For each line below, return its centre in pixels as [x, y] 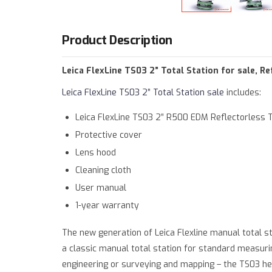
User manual [101, 188]
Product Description [117, 40]
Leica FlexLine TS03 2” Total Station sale [143, 93]
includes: [243, 93]
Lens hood [96, 152]
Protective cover [109, 135]
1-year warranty [107, 205]
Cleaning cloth [104, 170]
